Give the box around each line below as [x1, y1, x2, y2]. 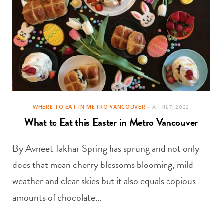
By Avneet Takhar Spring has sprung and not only [12, 141, 199, 156]
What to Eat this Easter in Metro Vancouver [24, 114, 198, 131]
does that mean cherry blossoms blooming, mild [12, 157, 193, 172]
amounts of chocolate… [12, 190, 101, 205]
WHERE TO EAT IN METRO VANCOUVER [32, 103, 146, 111]
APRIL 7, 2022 [152, 103, 190, 111]
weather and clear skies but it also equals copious [12, 173, 196, 189]
